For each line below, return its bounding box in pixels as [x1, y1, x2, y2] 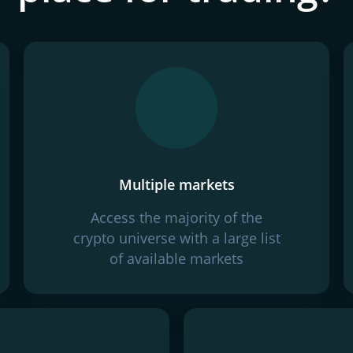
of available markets [110, 249, 243, 268]
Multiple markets [118, 175, 235, 194]
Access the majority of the [91, 208, 262, 227]
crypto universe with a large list [72, 229, 281, 247]
